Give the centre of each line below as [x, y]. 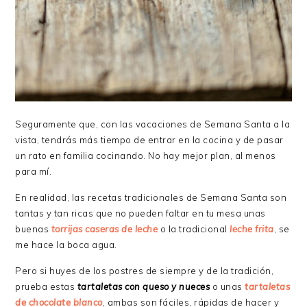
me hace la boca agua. [66, 244]
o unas [226, 286]
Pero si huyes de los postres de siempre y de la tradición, [146, 270]
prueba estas [45, 286]
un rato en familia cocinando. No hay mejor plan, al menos [146, 155]
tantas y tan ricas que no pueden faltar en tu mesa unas [140, 213]
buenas [32, 229]
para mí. [34, 171]
